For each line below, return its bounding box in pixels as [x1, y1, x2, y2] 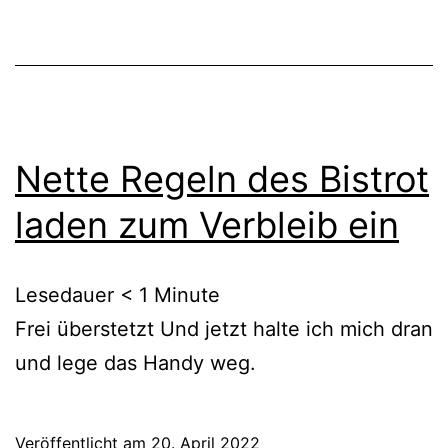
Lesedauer [15, 283, 114, 308]
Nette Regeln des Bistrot [15, 157, 429, 202]
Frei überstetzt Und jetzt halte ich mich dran [15, 317, 433, 342]
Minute [154, 283, 220, 308]
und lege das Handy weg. [15, 351, 256, 376]
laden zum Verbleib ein [15, 203, 399, 248]
